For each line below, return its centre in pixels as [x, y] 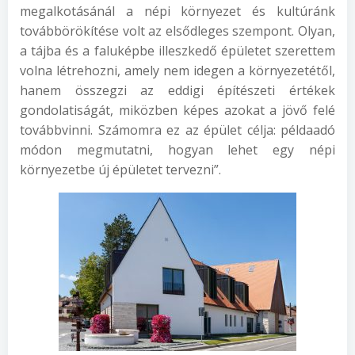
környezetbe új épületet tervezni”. [120, 170]
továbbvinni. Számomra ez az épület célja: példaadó [177, 130]
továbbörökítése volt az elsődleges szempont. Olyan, [177, 31]
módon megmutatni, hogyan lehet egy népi [177, 150]
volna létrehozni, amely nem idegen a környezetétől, [177, 71]
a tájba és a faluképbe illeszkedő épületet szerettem [177, 51]
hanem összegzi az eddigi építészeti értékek [177, 90]
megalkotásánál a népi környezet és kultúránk [177, 11]
